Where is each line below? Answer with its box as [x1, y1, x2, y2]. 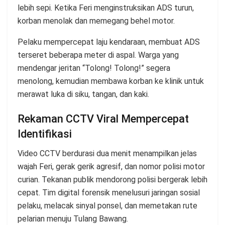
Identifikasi [18, 128, 72, 141]
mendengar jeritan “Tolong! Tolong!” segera [18, 63, 170, 73]
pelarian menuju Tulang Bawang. [18, 213, 128, 223]
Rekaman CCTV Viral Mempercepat [18, 113, 189, 126]
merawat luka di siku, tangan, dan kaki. [18, 89, 149, 99]
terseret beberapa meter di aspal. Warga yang [18, 50, 179, 60]
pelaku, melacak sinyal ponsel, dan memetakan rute [18, 200, 197, 210]
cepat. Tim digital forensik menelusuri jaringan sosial [18, 187, 200, 197]
